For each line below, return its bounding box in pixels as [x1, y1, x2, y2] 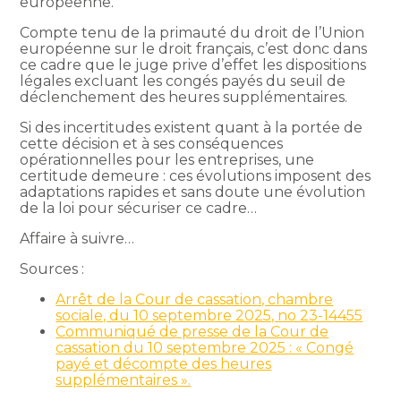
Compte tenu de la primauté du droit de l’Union [20, 23, 365, 41]
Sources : [20, 260, 85, 277]
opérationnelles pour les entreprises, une [20, 150, 315, 168]
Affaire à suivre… [20, 229, 135, 247]
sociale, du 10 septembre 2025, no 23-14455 [55, 306, 363, 324]
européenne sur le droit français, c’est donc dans [20, 39, 368, 57]
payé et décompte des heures [55, 354, 272, 372]
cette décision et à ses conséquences [20, 134, 284, 152]
